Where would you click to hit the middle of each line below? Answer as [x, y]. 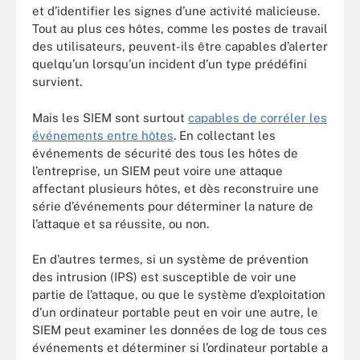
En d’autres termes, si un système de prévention [170, 260]
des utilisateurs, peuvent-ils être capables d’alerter [180, 47]
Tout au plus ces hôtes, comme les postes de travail [180, 29]
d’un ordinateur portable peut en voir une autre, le [175, 313]
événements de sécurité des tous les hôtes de [165, 153]
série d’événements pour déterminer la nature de [173, 206]
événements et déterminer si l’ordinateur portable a [180, 348]
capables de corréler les [258, 117]
